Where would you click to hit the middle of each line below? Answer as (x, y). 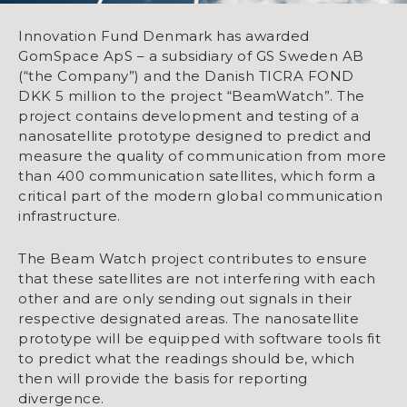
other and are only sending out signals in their (185, 298)
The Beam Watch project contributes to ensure (193, 258)
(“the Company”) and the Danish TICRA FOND (186, 75)
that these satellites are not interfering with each (197, 278)
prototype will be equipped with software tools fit (199, 338)
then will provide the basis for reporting (163, 378)
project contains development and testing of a (189, 115)
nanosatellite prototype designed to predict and (195, 135)
